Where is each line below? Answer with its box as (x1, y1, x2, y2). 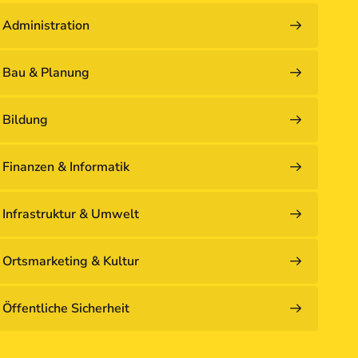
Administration (2, 17, 89, 35)
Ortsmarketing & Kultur (2, 253, 139, 271)
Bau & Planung (2, 64, 89, 82)
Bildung (2, 111, 48, 129)
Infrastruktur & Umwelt (2, 205, 139, 224)
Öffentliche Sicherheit (2, 300, 129, 318)
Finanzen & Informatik (2, 158, 129, 177)
